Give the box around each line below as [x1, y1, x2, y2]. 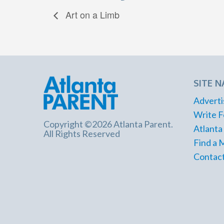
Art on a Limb [63, 7, 119, 21]
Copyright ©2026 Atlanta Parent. [43, 118, 173, 129]
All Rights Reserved [43, 127, 120, 139]
